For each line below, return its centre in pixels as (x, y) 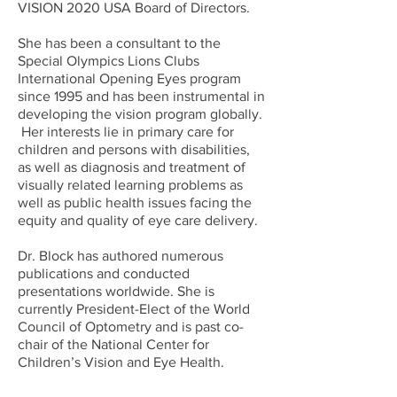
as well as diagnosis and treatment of (132, 167)
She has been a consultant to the (119, 43)
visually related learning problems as (130, 185)
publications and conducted (104, 273)
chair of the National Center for (113, 344)
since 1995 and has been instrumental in (141, 96)
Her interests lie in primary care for (126, 132)
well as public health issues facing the (135, 202)
